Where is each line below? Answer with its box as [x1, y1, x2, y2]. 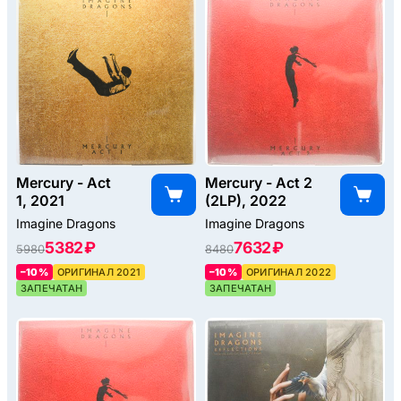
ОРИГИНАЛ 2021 [56, 266, 141, 279]
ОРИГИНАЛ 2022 [245, 266, 332, 279]
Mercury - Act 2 [205, 174, 312, 192]
